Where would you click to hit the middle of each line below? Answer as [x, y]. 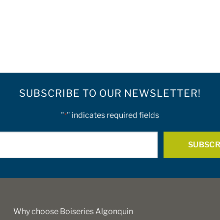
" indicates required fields [113, 115]
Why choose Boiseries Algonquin [73, 212]
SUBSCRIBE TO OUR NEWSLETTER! [110, 94]
